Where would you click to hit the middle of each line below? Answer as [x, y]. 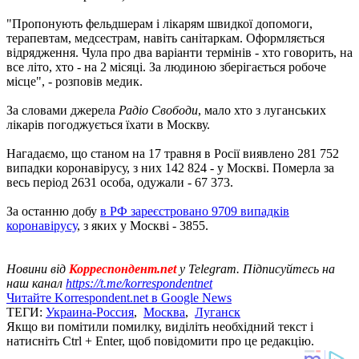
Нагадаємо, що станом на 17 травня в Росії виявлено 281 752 [173, 153]
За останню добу [53, 211]
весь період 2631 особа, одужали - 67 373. [120, 182]
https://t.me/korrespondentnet [139, 283]
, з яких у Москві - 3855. [143, 225]
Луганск [218, 312]
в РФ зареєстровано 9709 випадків [195, 211]
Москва [164, 312]
